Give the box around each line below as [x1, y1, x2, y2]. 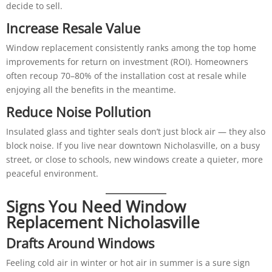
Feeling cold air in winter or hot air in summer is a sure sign [5, 256, 250, 268]
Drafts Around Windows [5, 233, 154, 252]
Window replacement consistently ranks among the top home [5, 41, 256, 53]
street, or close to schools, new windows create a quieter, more [5, 153, 263, 165]
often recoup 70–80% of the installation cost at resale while [5, 69, 246, 81]
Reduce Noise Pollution [5, 102, 151, 121]
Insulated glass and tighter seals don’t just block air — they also [5, 125, 265, 137]
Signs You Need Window [5, 195, 186, 217]
